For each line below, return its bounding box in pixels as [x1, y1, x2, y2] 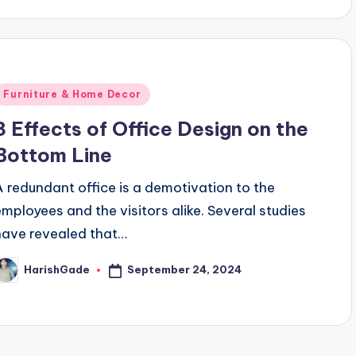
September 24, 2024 [127, 263, 242, 277]
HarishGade [24, 263, 91, 277]
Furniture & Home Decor [3, 87, 141, 100]
